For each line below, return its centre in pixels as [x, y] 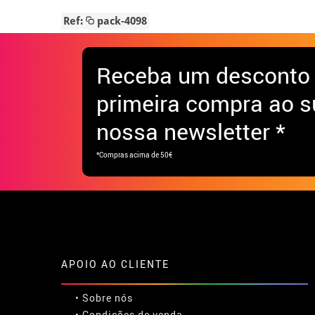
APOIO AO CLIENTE [115, 264]
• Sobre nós [104, 297]
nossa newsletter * [191, 131]
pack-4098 [121, 21]
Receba [137, 75]
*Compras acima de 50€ [134, 154]
